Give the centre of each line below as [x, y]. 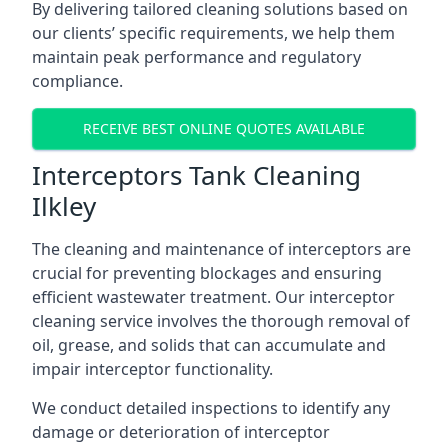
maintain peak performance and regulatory [196, 56]
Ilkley [64, 205]
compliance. [77, 80]
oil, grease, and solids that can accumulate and [209, 344]
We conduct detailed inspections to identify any [211, 407]
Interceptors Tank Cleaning [196, 174]
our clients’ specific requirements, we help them [213, 32]
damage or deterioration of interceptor [181, 431]
